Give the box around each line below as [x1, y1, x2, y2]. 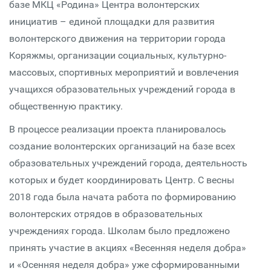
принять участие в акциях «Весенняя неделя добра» [9, 242, 246, 253]
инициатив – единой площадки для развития [9, 16, 215, 27]
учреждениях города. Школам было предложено [9, 225, 230, 237]
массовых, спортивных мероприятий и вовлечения [9, 67, 239, 78]
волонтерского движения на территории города [9, 33, 226, 44]
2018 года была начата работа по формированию [9, 191, 236, 203]
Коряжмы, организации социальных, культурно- [9, 50, 226, 61]
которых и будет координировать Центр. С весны [9, 174, 234, 186]
